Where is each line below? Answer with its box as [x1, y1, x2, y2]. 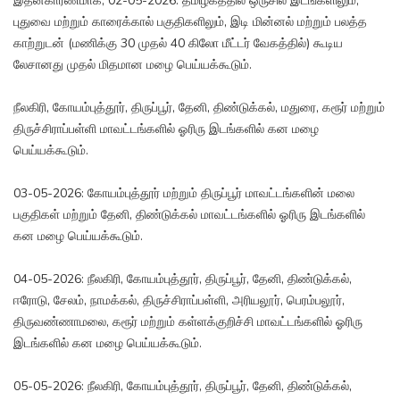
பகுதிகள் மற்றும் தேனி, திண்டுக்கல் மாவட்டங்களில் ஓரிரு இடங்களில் [13, 206, 365, 224]
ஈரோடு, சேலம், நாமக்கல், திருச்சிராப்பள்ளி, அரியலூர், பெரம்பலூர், [13, 292, 345, 310]
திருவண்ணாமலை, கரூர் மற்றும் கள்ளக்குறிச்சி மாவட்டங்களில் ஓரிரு [13, 313, 362, 331]
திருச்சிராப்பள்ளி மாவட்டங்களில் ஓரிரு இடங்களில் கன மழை [13, 121, 319, 138]
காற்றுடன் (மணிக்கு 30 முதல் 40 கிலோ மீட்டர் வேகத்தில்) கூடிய [13, 35, 343, 53]
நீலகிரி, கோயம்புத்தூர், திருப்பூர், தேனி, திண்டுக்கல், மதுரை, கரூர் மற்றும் [13, 99, 385, 117]
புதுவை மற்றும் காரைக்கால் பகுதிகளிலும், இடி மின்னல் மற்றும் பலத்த [13, 13, 367, 31]
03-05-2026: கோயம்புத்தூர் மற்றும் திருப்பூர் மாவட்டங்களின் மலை [13, 185, 354, 203]
